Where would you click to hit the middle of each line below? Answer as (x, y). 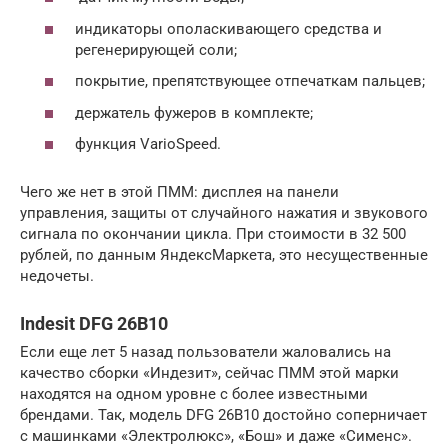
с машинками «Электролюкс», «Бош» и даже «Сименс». (216, 436)
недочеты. (57, 276)
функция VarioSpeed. (148, 144)
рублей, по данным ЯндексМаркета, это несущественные (224, 255)
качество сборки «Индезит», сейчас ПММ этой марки (209, 373)
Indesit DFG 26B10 (94, 324)
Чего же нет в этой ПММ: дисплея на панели (179, 192)
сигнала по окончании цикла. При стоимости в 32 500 (213, 234)
